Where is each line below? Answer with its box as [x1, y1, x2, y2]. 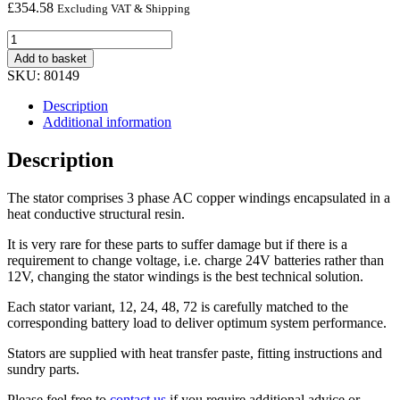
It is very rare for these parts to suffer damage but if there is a [7, 236, 347, 252]
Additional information [43, 113, 171, 129]
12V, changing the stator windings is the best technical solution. [7, 268, 363, 284]
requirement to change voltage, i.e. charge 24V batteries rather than [7, 252, 384, 268]
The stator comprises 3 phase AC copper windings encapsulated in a [7, 189, 390, 205]
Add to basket [14, 51, 87, 65]
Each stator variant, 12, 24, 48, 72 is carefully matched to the [7, 298, 348, 314]
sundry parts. [7, 361, 79, 377]
